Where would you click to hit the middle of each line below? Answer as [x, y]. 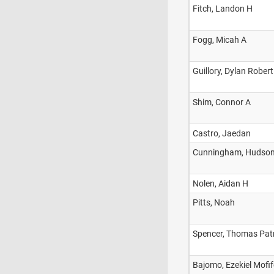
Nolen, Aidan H [220, 183]
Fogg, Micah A [220, 40]
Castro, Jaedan [222, 133]
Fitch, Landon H [223, 9]
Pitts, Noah [214, 202]
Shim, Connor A [222, 102]
